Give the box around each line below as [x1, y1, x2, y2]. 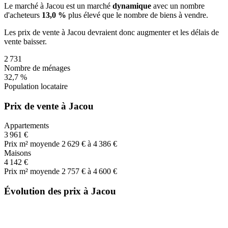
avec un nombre [151, 2, 205, 11]
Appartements [4, 121, 49, 130]
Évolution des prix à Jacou [4, 186, 116, 197]
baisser [23, 37, 45, 46]
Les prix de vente [4, 28, 62, 37]
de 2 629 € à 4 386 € [52, 139, 117, 149]
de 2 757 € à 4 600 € [52, 167, 117, 176]
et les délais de [170, 28, 219, 37]
